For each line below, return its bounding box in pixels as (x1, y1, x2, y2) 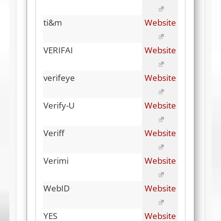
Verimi (43, 155, 69, 167)
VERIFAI (43, 44, 73, 56)
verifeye (43, 72, 75, 84)
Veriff (43, 127, 64, 139)
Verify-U (43, 100, 74, 111)
